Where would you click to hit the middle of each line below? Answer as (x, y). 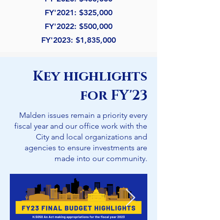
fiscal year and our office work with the (81, 126)
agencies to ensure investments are (86, 148)
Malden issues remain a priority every (83, 115)
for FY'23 (114, 96)
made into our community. (101, 158)
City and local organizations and (92, 137)
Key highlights (90, 76)
